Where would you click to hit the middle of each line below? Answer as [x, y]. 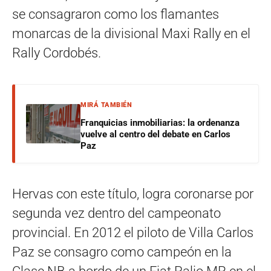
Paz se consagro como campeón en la [122, 252]
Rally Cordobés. [57, 53]
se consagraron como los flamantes [116, 14]
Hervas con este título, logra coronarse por [133, 194]
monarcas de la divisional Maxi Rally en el [131, 34]
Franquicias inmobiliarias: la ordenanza [160, 123]
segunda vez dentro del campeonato [116, 213]
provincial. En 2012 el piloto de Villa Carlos [133, 233]
